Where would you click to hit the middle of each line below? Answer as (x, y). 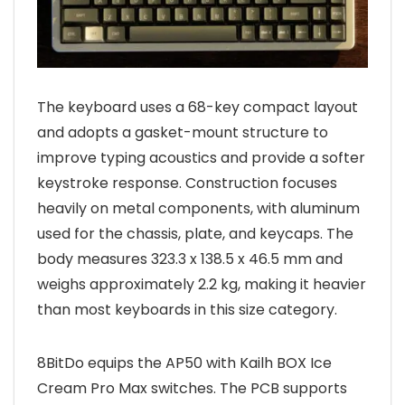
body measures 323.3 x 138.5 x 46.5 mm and (190, 259)
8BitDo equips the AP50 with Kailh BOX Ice (184, 363)
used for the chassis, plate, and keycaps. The (195, 234)
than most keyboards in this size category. (187, 310)
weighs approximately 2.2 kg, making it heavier (202, 285)
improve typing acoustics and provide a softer (201, 158)
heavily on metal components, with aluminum (198, 209)
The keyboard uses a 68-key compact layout (198, 108)
